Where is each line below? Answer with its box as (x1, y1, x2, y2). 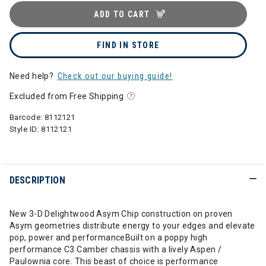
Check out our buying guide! (57, 71, 173, 81)
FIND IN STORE (97, 40, 160, 50)
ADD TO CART (94, 9, 150, 19)
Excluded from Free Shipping (9, 91, 124, 101)
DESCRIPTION (9, 175, 65, 186)
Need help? (9, 71, 56, 81)
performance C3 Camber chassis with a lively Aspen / (9, 245, 222, 254)
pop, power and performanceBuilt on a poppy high (9, 233, 208, 242)
